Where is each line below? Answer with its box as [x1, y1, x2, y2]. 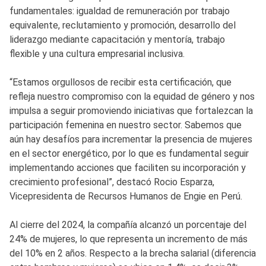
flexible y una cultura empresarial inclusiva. [9, 47, 185, 59]
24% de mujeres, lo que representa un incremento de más [9, 233, 248, 245]
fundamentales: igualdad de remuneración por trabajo [9, 5, 230, 17]
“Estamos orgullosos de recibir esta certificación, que [9, 76, 232, 88]
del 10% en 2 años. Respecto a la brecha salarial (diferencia [9, 247, 256, 259]
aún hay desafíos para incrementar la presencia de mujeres [9, 133, 252, 145]
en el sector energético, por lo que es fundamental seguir [9, 147, 249, 159]
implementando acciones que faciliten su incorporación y [9, 161, 246, 173]
